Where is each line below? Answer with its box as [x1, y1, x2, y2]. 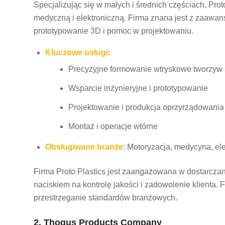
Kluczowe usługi [45, 48, 108, 57]
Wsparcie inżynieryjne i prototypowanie [68, 83, 208, 92]
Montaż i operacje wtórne [68, 122, 158, 131]
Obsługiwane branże [45, 142, 123, 151]
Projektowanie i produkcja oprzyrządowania [68, 102, 224, 111]
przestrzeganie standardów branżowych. [34, 193, 177, 202]
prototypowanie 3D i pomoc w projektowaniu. [34, 27, 193, 36]
